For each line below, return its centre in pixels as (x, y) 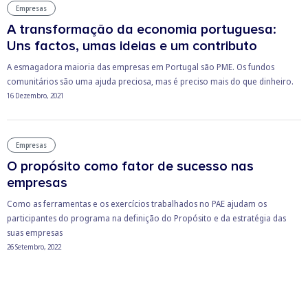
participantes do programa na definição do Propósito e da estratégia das (146, 218)
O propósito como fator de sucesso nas (130, 166)
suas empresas (35, 232)
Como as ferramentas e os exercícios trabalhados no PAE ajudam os (137, 203)
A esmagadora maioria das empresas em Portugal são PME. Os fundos (141, 67)
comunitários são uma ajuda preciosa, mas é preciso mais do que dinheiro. (150, 81)
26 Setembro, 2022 (34, 246)
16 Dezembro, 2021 (35, 95)
